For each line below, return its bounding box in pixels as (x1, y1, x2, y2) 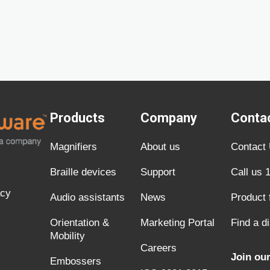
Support (140, 166, 175, 178)
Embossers (50, 255, 101, 267)
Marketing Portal (140, 216, 215, 228)
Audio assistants (50, 191, 125, 203)
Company (140, 110, 197, 125)
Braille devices (50, 166, 116, 178)
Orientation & (50, 216, 109, 228)
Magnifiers (50, 140, 97, 152)
